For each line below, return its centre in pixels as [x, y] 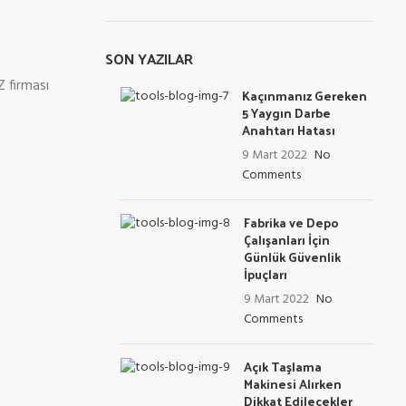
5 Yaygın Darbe [286, 113]
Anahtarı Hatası [289, 130]
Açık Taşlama [283, 367]
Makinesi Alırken [293, 384]
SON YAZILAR [149, 58]
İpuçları [266, 274]
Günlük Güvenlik [292, 257]
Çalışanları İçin [287, 240]
